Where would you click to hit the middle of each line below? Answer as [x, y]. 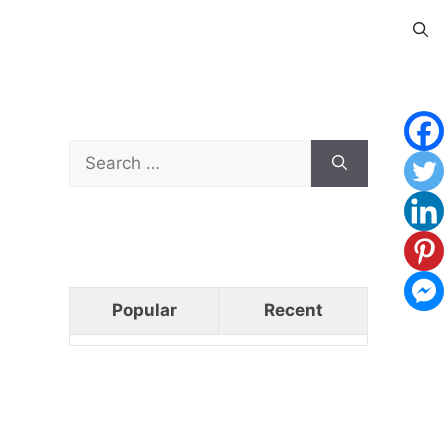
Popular [144, 310]
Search [95, 151]
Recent [293, 310]
